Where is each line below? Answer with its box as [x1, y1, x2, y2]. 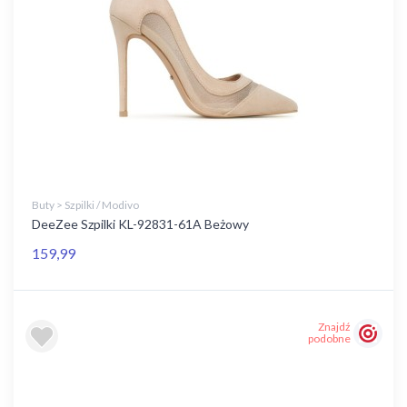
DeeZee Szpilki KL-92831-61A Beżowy [32, 216, 249, 232]
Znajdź [318, 320, 351, 334]
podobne [308, 332, 351, 346]
